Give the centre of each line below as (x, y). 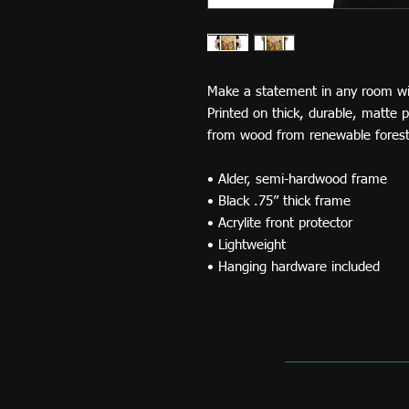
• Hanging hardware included (294, 267)
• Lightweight (249, 245)
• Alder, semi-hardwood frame (299, 179)
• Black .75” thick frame (281, 201)
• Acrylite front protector (282, 223)
